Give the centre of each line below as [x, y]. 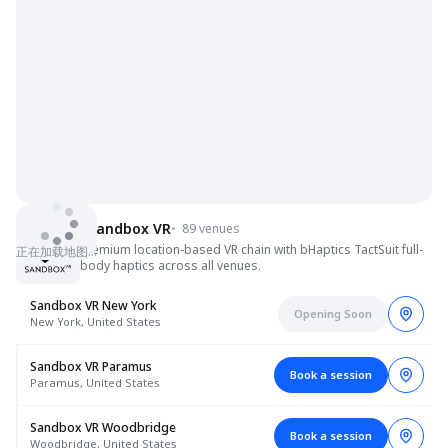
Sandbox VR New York [93, 305]
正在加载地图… [56, 251]
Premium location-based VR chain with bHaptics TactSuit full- [251, 249]
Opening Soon [333, 313]
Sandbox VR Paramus [91, 366]
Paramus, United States [95, 382]
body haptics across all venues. [170, 265]
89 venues [211, 228]
